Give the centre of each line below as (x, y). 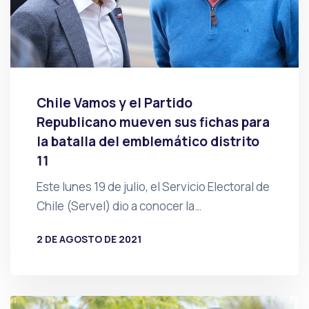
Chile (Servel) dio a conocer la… (119, 206)
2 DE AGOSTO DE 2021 (89, 239)
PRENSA (78, 261)
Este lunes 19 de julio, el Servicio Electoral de (153, 187)
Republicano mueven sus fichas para (153, 122)
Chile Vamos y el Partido (114, 103)
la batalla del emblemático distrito (148, 142)
